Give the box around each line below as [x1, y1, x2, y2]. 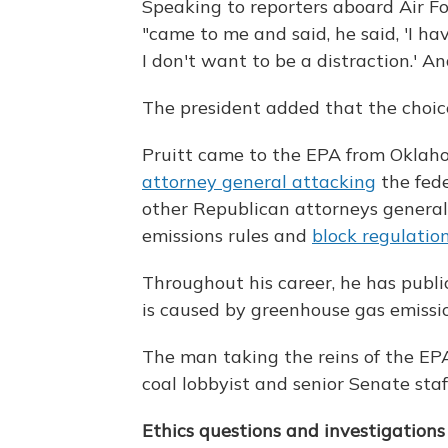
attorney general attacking [142, 170, 376, 194]
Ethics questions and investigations [142, 419, 445, 443]
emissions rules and [142, 224, 312, 248]
